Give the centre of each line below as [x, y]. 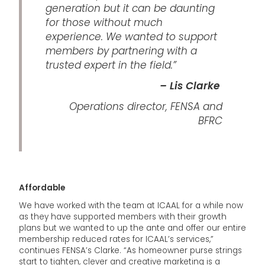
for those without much [104, 23]
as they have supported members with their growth [123, 217]
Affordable [42, 188]
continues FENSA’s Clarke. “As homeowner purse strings [130, 251]
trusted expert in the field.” [111, 65]
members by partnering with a [121, 51]
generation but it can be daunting [130, 9]
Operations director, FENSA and [146, 107]
